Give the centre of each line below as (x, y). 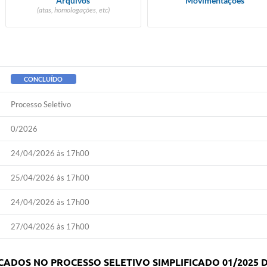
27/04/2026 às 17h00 (50, 226)
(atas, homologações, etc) (73, 10)
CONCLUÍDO (44, 79)
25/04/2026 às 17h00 (50, 178)
